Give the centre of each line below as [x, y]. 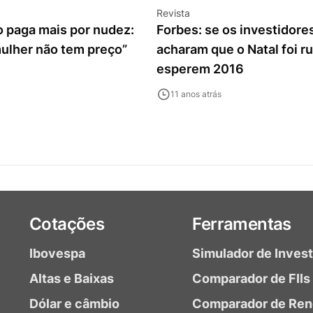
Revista [173, 13]
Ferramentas [242, 224]
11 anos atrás [196, 94]
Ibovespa [57, 253]
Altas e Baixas [71, 278]
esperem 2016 [200, 69]
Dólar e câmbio [74, 304]
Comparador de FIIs [252, 278]
